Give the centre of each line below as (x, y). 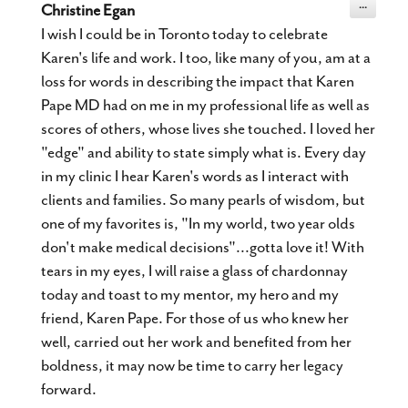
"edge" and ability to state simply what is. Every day (204, 152)
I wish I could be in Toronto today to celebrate (184, 34)
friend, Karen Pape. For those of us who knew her (195, 318)
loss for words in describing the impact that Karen (198, 81)
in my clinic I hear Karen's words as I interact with (195, 176)
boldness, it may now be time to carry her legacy (192, 365)
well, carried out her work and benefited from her (196, 342)
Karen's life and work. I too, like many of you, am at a (206, 57)
